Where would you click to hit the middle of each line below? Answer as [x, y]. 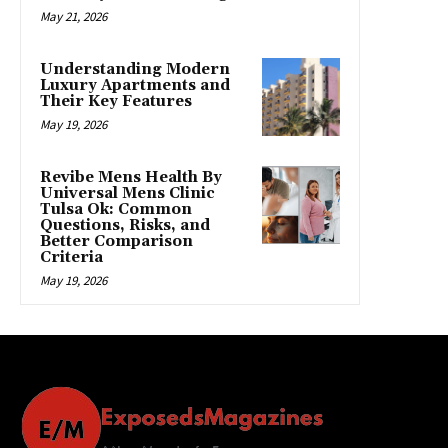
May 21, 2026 [73, 17]
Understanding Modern [135, 70]
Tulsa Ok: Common [116, 210]
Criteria [71, 258]
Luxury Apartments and [135, 86]
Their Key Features [116, 102]
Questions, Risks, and [125, 226]
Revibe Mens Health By [131, 178]
